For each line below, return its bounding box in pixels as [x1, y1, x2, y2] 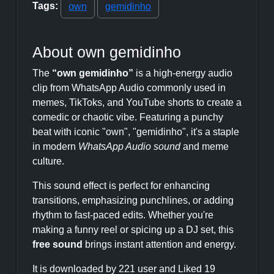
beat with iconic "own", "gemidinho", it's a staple [32, 127, 239, 137]
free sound [32, 239, 83, 250]
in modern [32, 141, 78, 152]
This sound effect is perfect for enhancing [32, 180, 210, 191]
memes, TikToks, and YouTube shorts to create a [32, 97, 242, 108]
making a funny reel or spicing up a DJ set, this [32, 224, 234, 235]
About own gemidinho [32, 43, 181, 61]
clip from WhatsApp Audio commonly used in [32, 83, 226, 93]
